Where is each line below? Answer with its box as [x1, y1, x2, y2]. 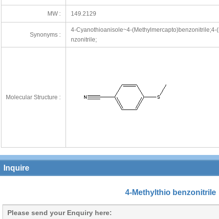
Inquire [3, 164, 29, 172]
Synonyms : [29, 31, 61, 38]
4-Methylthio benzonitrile [125, 188, 216, 197]
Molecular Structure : [5, 94, 61, 101]
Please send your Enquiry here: [7, 209, 112, 217]
